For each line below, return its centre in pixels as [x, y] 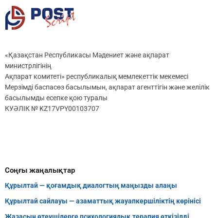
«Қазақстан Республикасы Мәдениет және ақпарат [87, 55]
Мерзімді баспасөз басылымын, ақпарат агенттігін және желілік [107, 87]
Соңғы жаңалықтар [40, 171]
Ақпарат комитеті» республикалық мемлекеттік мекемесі [97, 77]
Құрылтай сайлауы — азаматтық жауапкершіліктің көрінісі [103, 201]
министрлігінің [28, 66]
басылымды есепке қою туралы [56, 98]
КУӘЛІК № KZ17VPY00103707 [52, 109]
